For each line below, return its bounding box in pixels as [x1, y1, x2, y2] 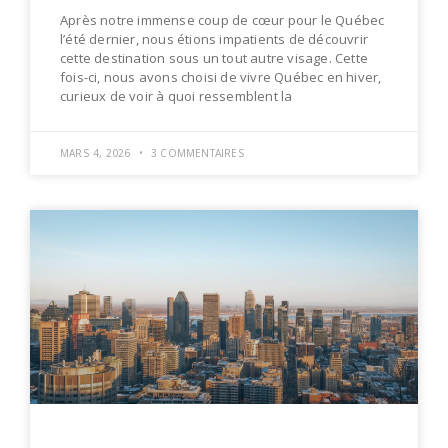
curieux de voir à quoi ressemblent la [60, 86, 293, 105]
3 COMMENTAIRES [147, 145, 245, 160]
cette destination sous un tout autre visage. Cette [60, 48, 369, 67]
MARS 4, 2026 [60, 145, 134, 160]
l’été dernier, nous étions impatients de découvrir [60, 29, 369, 48]
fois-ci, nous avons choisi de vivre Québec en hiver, [60, 67, 382, 86]
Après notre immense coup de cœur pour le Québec [60, 10, 385, 29]
